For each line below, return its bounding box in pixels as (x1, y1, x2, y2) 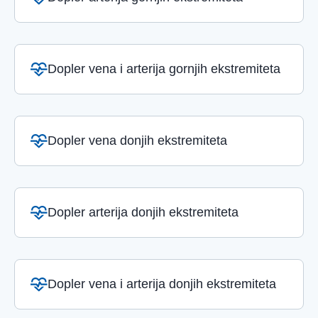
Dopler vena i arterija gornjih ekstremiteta (48, 62, 280, 76)
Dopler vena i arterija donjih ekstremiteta (48, 277, 276, 291)
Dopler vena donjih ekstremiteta (48, 133, 227, 148)
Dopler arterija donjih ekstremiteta (48, 205, 238, 219)
